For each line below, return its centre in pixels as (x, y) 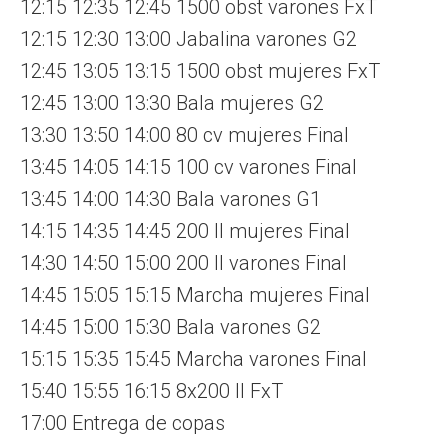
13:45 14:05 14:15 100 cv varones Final (188, 166)
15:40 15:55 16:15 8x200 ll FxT (151, 390)
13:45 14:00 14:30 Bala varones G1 (170, 198)
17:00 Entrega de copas (122, 422)
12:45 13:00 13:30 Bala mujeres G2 (172, 102)
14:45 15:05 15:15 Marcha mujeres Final (195, 294)
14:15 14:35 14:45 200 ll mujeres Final (185, 230)
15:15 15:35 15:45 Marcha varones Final (193, 358)
